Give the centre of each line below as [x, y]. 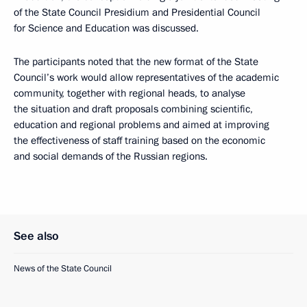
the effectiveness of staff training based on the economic [139, 140]
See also [36, 236]
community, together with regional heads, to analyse [130, 93]
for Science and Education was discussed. [106, 28]
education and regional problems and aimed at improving [142, 125]
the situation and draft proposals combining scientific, [133, 109]
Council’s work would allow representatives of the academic [146, 77]
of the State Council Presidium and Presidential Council [137, 12]
